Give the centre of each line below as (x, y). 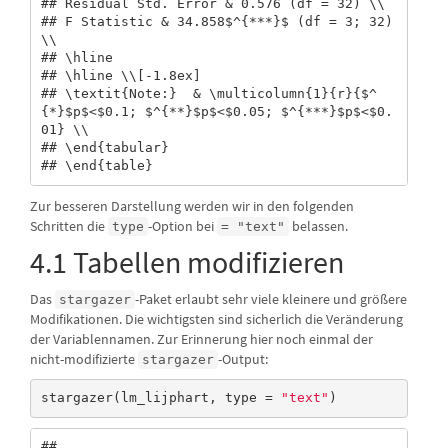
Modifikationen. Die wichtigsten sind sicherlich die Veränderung (216, 318)
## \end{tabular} (108, 148)
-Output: (243, 358)
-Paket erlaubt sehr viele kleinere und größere (271, 298)
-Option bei (182, 225)
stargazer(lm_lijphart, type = (160, 398)
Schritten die (69, 225)
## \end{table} (96, 166)
